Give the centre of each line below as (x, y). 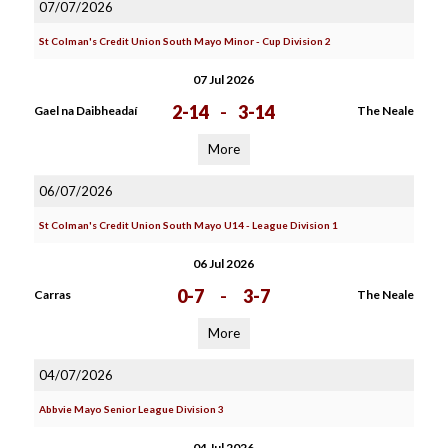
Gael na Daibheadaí (85, 110)
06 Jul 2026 (224, 263)
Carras (52, 294)
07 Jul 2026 (224, 79)
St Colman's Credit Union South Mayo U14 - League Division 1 (188, 225)
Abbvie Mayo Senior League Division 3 (131, 409)
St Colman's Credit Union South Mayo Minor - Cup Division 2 (184, 41)
